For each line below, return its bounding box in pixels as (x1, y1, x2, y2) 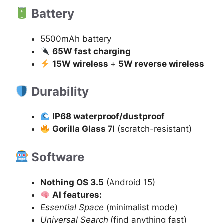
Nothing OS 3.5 (40, 177, 104, 187)
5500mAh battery (40, 33, 111, 44)
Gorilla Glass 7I (52, 124, 115, 134)
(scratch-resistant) (115, 124, 192, 134)
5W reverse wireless (118, 58, 205, 69)
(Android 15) (104, 177, 155, 187)
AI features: (52, 189, 102, 200)
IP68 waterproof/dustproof (52, 111, 165, 122)
